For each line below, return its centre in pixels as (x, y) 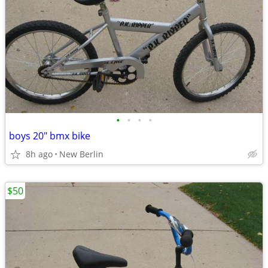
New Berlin (81, 154)
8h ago (39, 154)
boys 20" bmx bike (50, 136)
